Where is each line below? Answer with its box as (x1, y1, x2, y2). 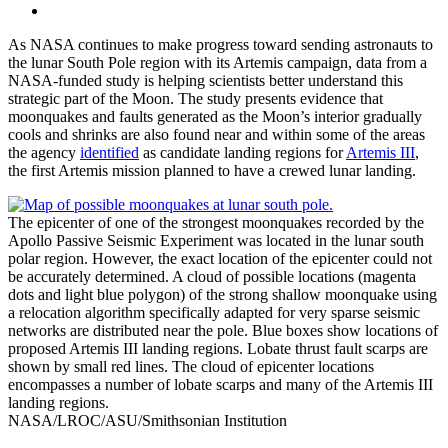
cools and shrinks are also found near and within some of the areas (8, 126, 425, 144)
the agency (8, 144, 80, 162)
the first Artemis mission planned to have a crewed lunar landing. (8, 162, 416, 180)
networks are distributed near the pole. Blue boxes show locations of (8, 322, 438, 340)
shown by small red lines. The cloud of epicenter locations (8, 358, 374, 376)
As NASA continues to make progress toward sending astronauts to (8, 36, 433, 54)
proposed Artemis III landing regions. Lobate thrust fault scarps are (8, 340, 428, 358)
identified (80, 144, 139, 162)
